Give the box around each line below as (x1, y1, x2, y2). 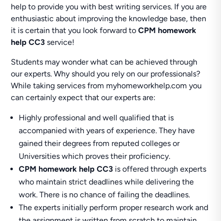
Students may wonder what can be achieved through (11, 57, 198, 67)
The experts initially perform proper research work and (19, 203, 209, 212)
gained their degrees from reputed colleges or (19, 139, 180, 148)
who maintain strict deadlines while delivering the (19, 177, 194, 186)
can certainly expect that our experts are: (11, 93, 156, 102)
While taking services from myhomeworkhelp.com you (11, 81, 202, 90)
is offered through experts (113, 164, 207, 174)
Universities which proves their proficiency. (19, 151, 171, 161)
